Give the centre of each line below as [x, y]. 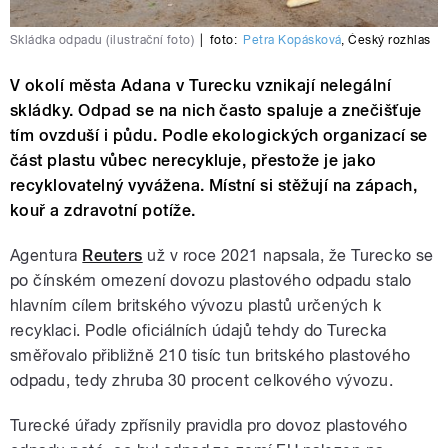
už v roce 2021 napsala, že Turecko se [288, 255]
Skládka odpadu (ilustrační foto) [102, 39]
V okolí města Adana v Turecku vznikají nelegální [201, 85]
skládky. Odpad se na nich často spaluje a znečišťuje [216, 110]
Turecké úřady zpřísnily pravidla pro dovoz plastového [209, 425]
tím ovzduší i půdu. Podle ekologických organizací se [219, 135]
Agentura [46, 255]
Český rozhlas [389, 39]
